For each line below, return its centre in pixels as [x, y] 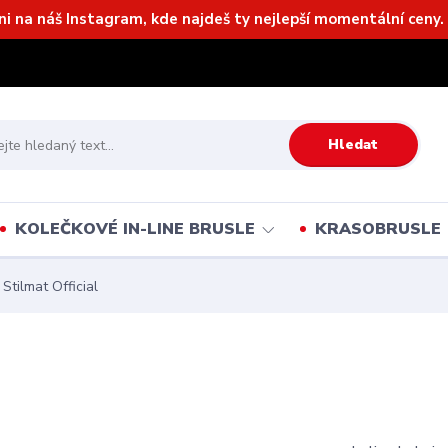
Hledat [353, 144]
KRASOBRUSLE [377, 229]
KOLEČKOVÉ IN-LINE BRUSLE [134, 229]
